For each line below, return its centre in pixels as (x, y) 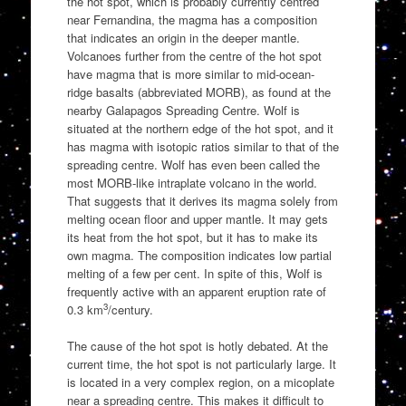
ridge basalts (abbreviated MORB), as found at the (198, 92)
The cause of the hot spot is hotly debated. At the (197, 345)
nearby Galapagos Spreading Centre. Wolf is (183, 111)
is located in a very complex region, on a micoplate (200, 382)
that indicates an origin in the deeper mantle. (183, 38)
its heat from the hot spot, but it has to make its (192, 237)
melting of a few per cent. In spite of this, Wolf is (194, 274)
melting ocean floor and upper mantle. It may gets (197, 219)
